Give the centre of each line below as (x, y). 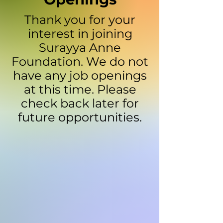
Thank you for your (80, 20)
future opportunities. (80, 117)
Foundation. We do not (80, 61)
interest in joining (80, 34)
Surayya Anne (80, 48)
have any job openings (80, 75)
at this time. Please (80, 89)
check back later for (80, 103)
